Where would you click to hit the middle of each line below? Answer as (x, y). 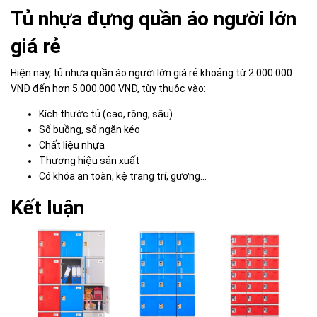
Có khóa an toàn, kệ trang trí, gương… (123, 176)
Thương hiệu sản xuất (89, 160)
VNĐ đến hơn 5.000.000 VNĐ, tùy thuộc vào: (108, 88)
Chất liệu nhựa (72, 145)
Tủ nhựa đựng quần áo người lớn (154, 18)
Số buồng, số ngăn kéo (90, 129)
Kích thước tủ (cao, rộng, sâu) (106, 114)
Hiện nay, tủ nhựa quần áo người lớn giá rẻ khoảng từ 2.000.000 (151, 73)
